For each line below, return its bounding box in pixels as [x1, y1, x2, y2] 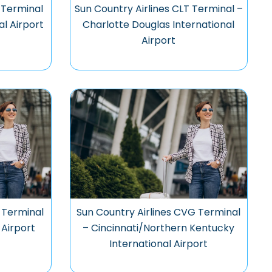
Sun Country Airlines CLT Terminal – [74, 2, 243, 16]
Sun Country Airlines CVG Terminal [76, 205, 241, 219]
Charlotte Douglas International [83, 18, 235, 32]
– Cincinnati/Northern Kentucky [83, 221, 235, 235]
